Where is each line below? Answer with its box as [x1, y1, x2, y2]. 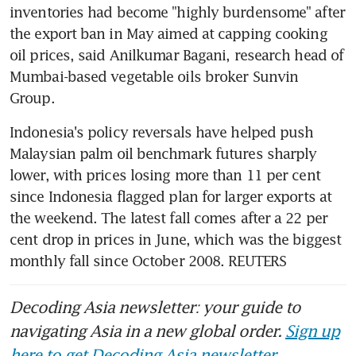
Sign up [285, 321, 339, 341]
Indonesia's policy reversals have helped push [10, 123, 314, 141]
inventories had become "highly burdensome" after [10, 3, 345, 21]
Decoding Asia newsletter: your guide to [10, 297, 300, 317]
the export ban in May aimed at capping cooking [10, 25, 327, 43]
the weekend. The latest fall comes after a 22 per [10, 209, 327, 227]
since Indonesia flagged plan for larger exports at [10, 188, 332, 206]
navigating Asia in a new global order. [10, 321, 285, 341]
